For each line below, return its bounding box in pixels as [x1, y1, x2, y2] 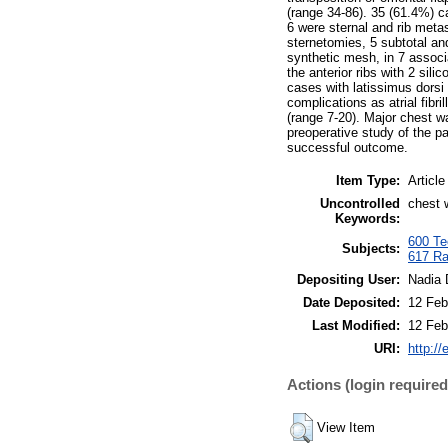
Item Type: [336, 172, 400, 188]
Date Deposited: [303, 294, 400, 310]
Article [408, 172, 445, 188]
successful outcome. [287, 140, 408, 156]
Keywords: [335, 210, 400, 226]
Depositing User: [297, 271, 400, 287]
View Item [317, 419, 375, 435]
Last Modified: [312, 317, 400, 333]
